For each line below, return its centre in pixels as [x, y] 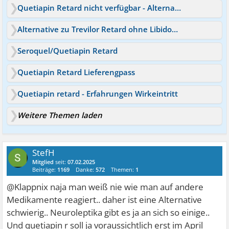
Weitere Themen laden [60, 115]
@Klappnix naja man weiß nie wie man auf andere [105, 187]
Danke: [86, 169]
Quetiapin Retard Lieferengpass [76, 72]
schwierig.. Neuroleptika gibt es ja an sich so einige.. [108, 212]
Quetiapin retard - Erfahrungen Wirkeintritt [98, 93]
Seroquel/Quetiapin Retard [68, 50]
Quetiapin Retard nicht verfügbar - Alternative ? [178, 7]
